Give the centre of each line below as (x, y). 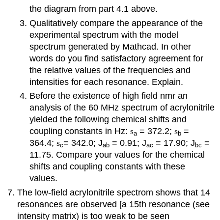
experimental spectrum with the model (104, 35)
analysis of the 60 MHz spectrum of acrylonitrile (122, 108)
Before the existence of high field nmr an (108, 96)
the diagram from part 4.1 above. (93, 9)
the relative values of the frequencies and (110, 70)
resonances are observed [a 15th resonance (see (114, 204)
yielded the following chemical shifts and (108, 120)
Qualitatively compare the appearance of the (116, 23)
